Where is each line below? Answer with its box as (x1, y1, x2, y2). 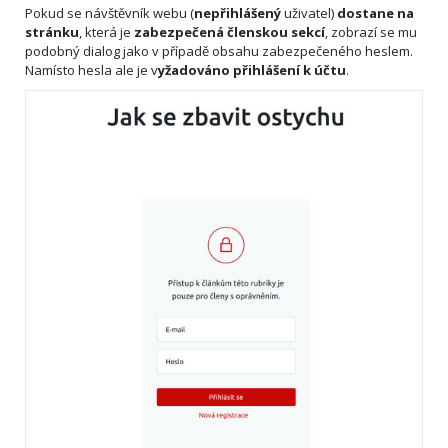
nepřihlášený (194, 4, 281, 23)
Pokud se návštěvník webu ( (25, 4, 194, 23)
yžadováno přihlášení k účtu (158, 61, 346, 80)
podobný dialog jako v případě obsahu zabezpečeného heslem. (25, 42, 413, 61)
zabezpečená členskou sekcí (134, 23, 325, 42)
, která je (79, 23, 134, 42)
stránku (25, 23, 79, 42)
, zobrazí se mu (325, 23, 417, 42)
